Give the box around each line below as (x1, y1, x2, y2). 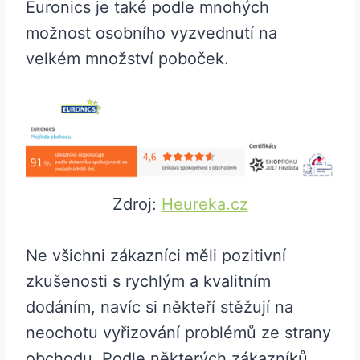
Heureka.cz (161, 194, 248, 215)
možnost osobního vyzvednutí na (26, 22, 277, 43)
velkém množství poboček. (26, 48, 229, 68)
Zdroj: (112, 194, 162, 215)
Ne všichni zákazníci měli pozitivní (26, 246, 286, 266)
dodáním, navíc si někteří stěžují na (26, 297, 293, 317)
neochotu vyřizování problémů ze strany (26, 323, 331, 343)
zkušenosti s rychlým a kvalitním (26, 272, 271, 292)
